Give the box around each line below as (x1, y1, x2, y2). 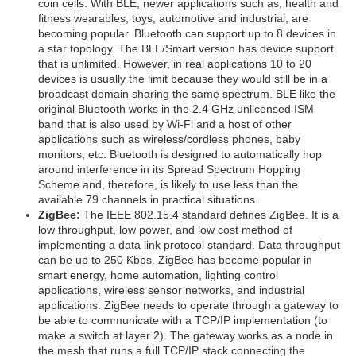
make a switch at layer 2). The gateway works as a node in (38, 328, 333, 342)
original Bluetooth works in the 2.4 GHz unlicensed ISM (38, 102, 314, 115)
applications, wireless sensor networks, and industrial (38, 283, 304, 296)
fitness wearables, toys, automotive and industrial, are (38, 11, 308, 25)
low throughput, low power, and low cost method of (38, 222, 292, 236)
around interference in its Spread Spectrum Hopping (38, 162, 300, 176)
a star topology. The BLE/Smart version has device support (38, 41, 334, 55)
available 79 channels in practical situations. (38, 192, 258, 206)
